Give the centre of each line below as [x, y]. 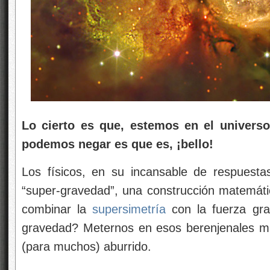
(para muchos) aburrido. [86, 246]
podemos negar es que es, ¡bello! [118, 144]
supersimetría [129, 209]
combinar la [57, 209]
